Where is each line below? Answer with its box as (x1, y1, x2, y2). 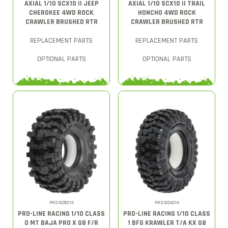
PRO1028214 (49, 199, 74, 206)
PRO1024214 (154, 199, 179, 206)
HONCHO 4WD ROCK (137, 8, 196, 17)
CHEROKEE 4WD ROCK (29, 8, 94, 17)
